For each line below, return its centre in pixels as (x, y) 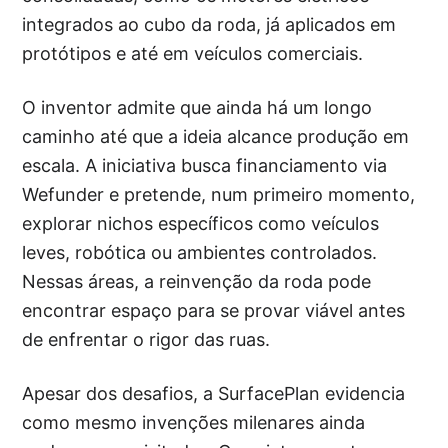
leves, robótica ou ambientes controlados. (200, 253)
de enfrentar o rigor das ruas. (146, 340)
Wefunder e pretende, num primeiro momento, (219, 195)
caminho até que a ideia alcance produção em (216, 137)
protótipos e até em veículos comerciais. (193, 54)
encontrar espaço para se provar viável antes (214, 311)
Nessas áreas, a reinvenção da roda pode (197, 282)
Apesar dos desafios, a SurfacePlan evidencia (214, 394)
